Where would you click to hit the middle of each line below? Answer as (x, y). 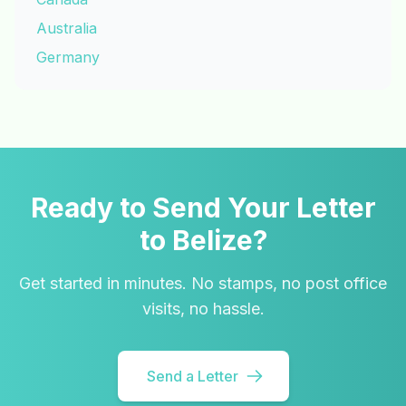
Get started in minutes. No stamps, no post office (203, 283)
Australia (67, 28)
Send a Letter (192, 376)
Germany (68, 57)
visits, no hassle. (203, 309)
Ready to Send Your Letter (203, 208)
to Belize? (203, 240)
